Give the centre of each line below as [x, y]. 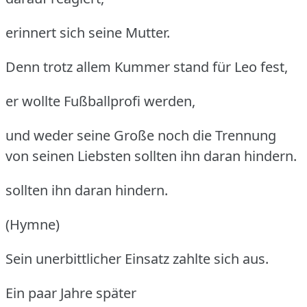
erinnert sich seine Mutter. [88, 32]
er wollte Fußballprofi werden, [100, 101]
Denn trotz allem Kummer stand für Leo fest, [147, 66]
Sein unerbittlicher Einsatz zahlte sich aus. [137, 258]
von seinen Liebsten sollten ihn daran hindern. [151, 156]
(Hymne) [33, 224]
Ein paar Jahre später [71, 293]
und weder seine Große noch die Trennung [141, 135]
